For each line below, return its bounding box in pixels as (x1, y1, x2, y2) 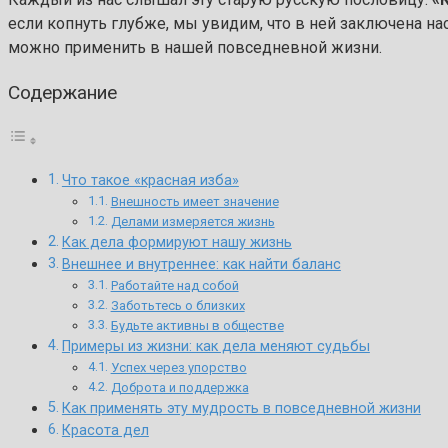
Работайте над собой (110, 278, 239, 294)
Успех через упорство (110, 360, 247, 376)
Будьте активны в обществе (110, 318, 284, 334)
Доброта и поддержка (110, 380, 249, 396)
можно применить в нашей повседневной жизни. (8, 37, 382, 57)
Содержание (8, 81, 117, 104)
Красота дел (61, 422, 149, 440)
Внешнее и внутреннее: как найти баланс (61, 256, 341, 274)
